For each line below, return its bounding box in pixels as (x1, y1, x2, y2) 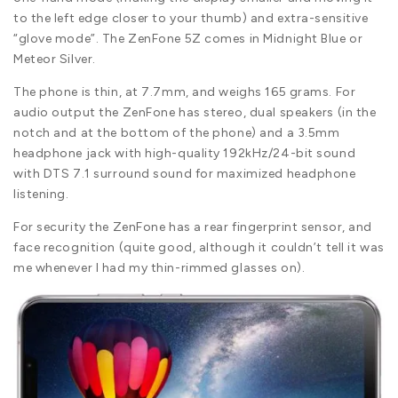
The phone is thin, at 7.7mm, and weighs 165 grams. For (13, 84, 356, 99)
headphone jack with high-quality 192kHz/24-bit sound (13, 145, 356, 161)
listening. (13, 186, 69, 202)
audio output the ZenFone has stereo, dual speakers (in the (13, 104, 377, 120)
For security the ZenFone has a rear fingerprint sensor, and (13, 219, 373, 235)
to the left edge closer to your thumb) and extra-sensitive (13, 10, 369, 26)
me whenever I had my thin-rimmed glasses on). (13, 259, 306, 275)
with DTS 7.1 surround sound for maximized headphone (13, 165, 356, 181)
